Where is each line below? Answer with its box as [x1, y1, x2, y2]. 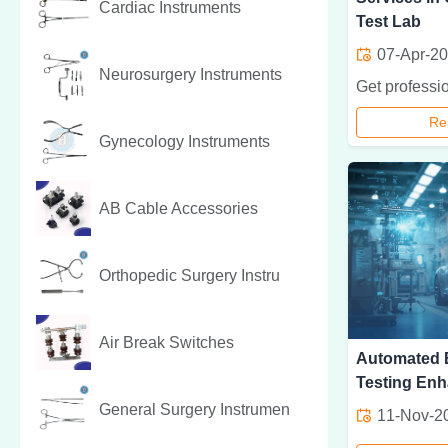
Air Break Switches [99, 333, 234, 351]
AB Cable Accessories [99, 199, 258, 217]
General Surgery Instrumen [99, 400, 290, 418]
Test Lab [356, 13, 421, 31]
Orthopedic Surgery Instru [99, 266, 280, 284]
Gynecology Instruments [99, 132, 270, 150]
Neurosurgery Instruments [99, 65, 282, 83]
